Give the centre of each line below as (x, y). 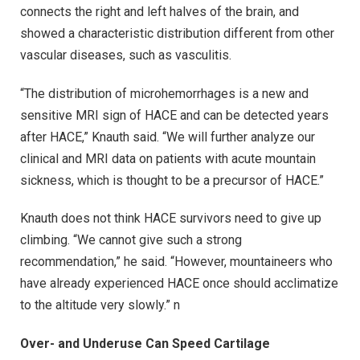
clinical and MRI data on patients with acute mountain (168, 158)
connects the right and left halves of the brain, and (160, 11)
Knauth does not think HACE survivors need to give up (171, 219)
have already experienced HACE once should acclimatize (179, 284)
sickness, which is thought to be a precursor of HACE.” (172, 180)
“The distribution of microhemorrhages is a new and (164, 93)
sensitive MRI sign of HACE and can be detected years (174, 115)
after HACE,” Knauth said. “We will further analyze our (168, 137)
